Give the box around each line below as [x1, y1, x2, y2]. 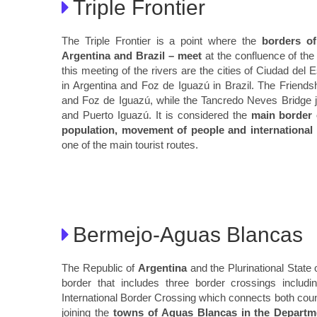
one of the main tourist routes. [62, 139, 198, 151]
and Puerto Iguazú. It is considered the [62, 109, 251, 121]
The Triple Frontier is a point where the [62, 35, 262, 47]
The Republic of [62, 261, 138, 274]
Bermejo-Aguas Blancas [73, 222, 303, 246]
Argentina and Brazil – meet [62, 50, 202, 62]
